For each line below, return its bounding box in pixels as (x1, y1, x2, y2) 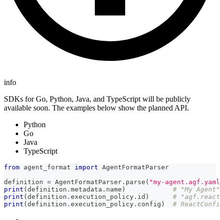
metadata (71, 185, 102, 193)
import (75, 163, 98, 171)
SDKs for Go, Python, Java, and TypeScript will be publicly (4, 94, 191, 103)
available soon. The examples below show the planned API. (4, 103, 189, 112)
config (137, 200, 161, 208)
